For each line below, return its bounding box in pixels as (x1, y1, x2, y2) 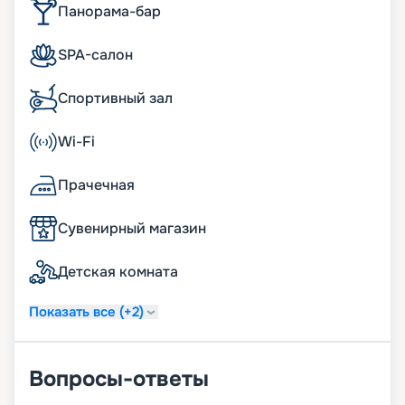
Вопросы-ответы (29, 365, 209, 393)
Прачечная (58, 175, 135, 195)
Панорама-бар (58, 2, 161, 22)
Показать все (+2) (29, 302, 144, 321)
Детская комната (58, 262, 178, 282)
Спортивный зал (58, 89, 173, 108)
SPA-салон (58, 45, 133, 65)
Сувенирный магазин (58, 219, 206, 239)
